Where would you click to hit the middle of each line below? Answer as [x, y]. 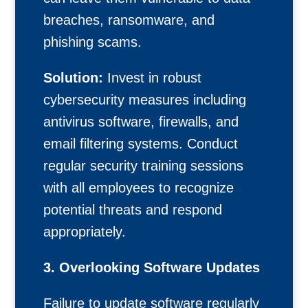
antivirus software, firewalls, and [141, 122]
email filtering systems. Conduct [140, 144]
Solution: [73, 78]
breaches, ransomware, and [129, 20]
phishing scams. [92, 42]
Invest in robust [152, 78]
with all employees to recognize [138, 188]
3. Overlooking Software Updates [151, 267]
